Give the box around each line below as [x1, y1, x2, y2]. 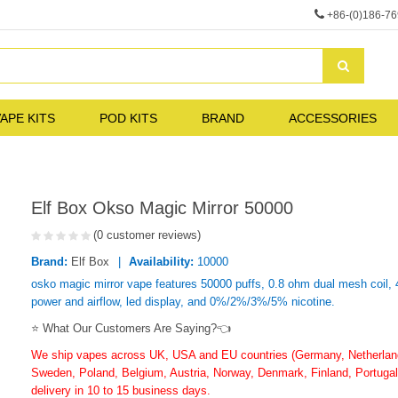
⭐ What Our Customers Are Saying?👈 [31, 321, 231, 335]
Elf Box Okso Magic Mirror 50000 [31, 197, 293, 218]
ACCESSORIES [289, 110, 377, 125]
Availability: [129, 254, 194, 268]
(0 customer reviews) [93, 227, 201, 242]
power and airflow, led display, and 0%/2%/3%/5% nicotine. [31, 294, 335, 308]
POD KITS [99, 110, 157, 125]
